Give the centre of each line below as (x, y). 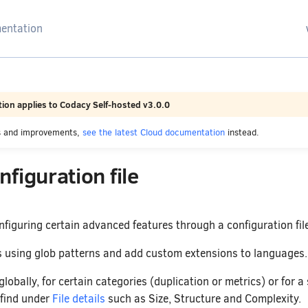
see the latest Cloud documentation (154, 132)
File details (79, 298)
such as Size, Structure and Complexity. (203, 298)
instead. (242, 132)
